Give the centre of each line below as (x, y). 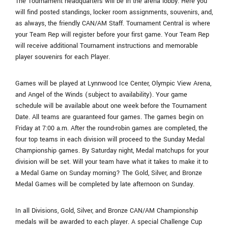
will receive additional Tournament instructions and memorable (107, 46)
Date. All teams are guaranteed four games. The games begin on (109, 117)
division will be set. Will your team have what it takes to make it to (112, 162)
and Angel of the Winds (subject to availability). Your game (101, 94)
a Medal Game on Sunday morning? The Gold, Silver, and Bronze (109, 173)
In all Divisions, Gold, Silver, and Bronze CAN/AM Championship (107, 210)
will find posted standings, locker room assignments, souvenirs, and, (114, 12)
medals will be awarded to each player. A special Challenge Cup (109, 222)
